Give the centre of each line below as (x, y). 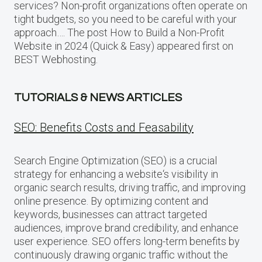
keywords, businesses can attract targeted (111, 214)
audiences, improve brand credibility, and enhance (126, 227)
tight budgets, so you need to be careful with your (125, 19)
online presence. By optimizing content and (111, 201)
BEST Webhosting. (56, 59)
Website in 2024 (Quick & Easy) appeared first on (124, 46)
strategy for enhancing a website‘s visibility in (116, 174)
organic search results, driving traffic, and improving (130, 187)
